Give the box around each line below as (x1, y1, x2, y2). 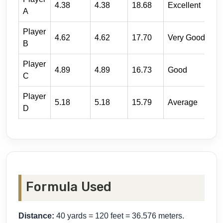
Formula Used (26, 179, 112, 195)
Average (168, 98, 198, 107)
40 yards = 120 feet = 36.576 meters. (54, 212, 184, 221)
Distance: (18, 212, 54, 221)
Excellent (168, 1, 201, 10)
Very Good (168, 33, 205, 42)
